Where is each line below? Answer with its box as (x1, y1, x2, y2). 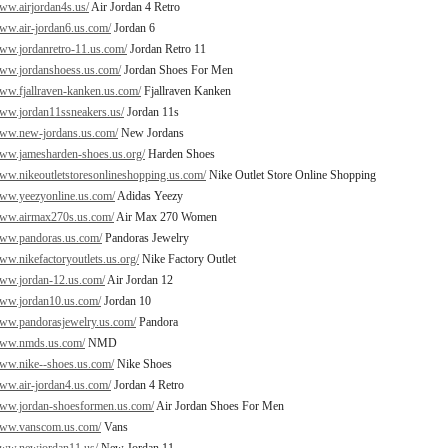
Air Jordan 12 (105, 273, 173, 287)
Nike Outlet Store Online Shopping (206, 168, 376, 182)
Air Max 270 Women (114, 210, 217, 224)
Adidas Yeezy (115, 189, 183, 203)
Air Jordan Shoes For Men (154, 399, 284, 413)
